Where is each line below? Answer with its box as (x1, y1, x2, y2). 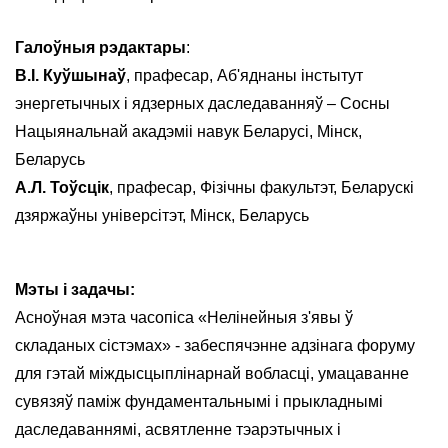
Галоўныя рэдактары (15, 39, 186, 57)
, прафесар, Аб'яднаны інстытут (126, 67, 363, 85)
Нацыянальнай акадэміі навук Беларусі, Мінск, (15, 123, 362, 141)
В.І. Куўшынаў (15, 67, 126, 85)
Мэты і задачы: (15, 280, 135, 298)
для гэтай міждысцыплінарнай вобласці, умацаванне (15, 364, 409, 382)
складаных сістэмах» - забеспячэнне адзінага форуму (15, 336, 415, 354)
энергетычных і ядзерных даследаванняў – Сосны (15, 95, 390, 113)
